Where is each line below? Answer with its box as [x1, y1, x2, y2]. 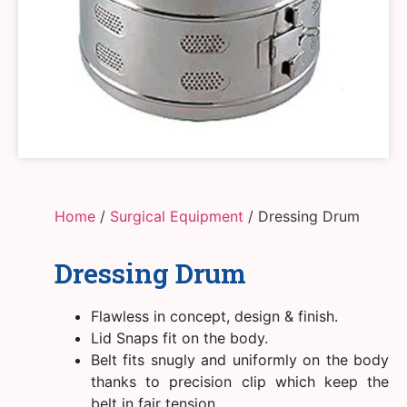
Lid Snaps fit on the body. [91, 329, 268, 347]
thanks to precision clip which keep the [91, 372, 389, 391]
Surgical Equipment [110, 207, 243, 225]
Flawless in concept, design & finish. [91, 307, 338, 325]
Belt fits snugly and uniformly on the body [91, 351, 389, 369]
